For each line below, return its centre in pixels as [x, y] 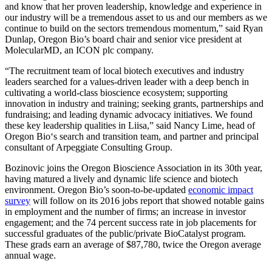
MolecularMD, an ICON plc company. [79, 50]
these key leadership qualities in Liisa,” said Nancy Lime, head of [130, 125]
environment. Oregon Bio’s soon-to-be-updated [97, 189]
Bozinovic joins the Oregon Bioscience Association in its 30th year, [134, 168]
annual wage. [30, 255]
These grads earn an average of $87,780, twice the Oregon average [133, 244]
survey [18, 200]
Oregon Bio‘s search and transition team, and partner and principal [132, 136]
